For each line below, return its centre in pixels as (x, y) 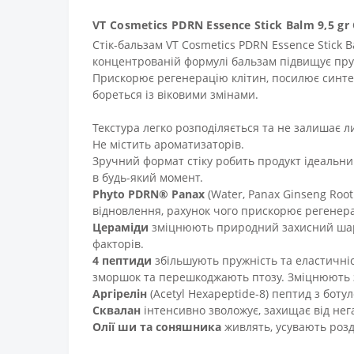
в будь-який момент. (148, 177)
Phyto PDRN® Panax (150, 194)
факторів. (118, 243)
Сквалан (117, 310)
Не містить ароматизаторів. (168, 144)
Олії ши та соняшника (157, 326)
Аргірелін (120, 293)
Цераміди (122, 227)
